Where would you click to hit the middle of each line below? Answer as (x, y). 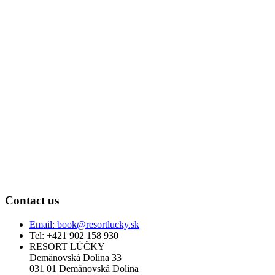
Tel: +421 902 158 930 (74, 236)
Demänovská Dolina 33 (76, 258)
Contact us (32, 201)
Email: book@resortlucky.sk (84, 225)
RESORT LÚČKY (67, 247)
